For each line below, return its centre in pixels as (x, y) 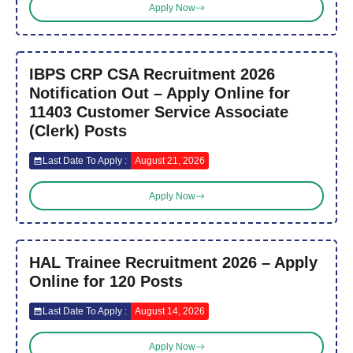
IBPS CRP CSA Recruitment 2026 (152, 74)
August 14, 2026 (170, 312)
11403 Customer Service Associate (159, 112)
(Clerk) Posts (78, 131)
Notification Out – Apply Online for (160, 93)
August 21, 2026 (170, 161)
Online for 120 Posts (106, 282)
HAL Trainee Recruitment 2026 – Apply (173, 263)
